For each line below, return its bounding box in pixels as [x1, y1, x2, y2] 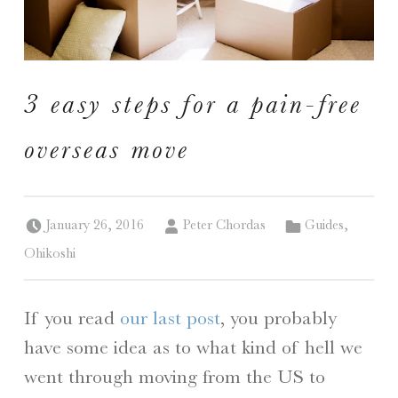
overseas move [23, 132, 190, 165]
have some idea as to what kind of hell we [23, 336, 362, 359]
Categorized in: [305, 203, 318, 220]
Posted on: [44, 203, 63, 220]
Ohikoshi [23, 244, 76, 261]
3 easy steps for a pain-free [23, 87, 362, 120]
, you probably [219, 306, 337, 330]
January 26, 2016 [44, 217, 144, 234]
